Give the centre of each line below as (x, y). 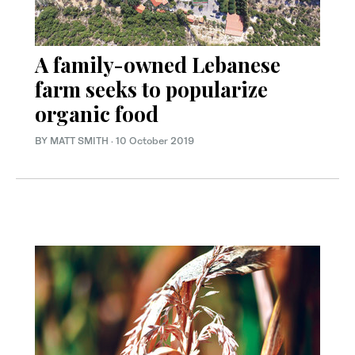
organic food (97, 113)
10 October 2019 (155, 140)
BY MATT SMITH (73, 140)
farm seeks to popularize (151, 89)
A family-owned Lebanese (158, 64)
